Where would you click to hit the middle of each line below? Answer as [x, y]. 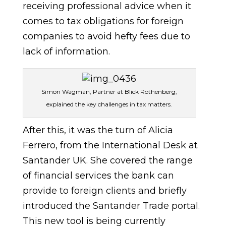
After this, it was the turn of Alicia [98, 130]
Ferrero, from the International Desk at [110, 145]
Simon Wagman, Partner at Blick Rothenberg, [109, 92]
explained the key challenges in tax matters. [109, 104]
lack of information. [66, 51]
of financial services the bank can [98, 176]
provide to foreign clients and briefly [104, 191]
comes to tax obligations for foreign [103, 21]
